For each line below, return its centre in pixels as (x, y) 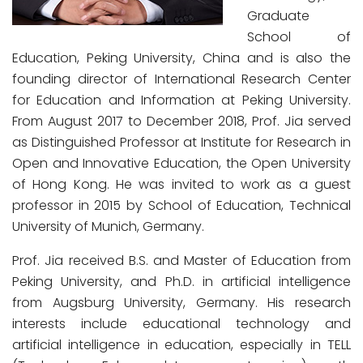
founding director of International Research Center (181, 79)
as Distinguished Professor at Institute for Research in (181, 142)
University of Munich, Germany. (108, 226)
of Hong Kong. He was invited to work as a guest (181, 184)
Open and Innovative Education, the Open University (181, 163)
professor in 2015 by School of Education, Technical (181, 205)
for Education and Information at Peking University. (181, 100)
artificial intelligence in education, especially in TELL (181, 345)
